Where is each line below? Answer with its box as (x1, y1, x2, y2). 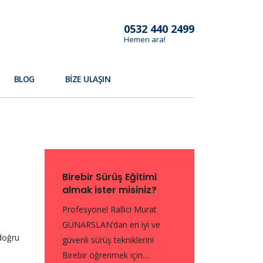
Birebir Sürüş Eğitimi (62, 170, 157, 184)
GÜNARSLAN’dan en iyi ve (62, 219, 160, 230)
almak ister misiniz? (62, 183, 157, 197)
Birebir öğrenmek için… (62, 249, 149, 261)
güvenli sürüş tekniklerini (62, 234, 154, 245)
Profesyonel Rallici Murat (62, 204, 157, 215)
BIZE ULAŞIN (65, 73, 111, 85)
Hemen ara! (124, 34, 166, 45)
